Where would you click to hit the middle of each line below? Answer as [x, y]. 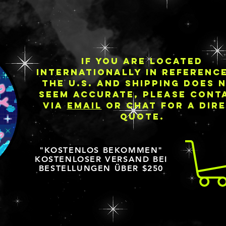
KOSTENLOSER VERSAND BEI [101, 159]
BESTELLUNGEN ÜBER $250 [101, 168]
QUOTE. [142, 117]
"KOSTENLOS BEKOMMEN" [101, 150]
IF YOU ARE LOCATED [142, 61]
